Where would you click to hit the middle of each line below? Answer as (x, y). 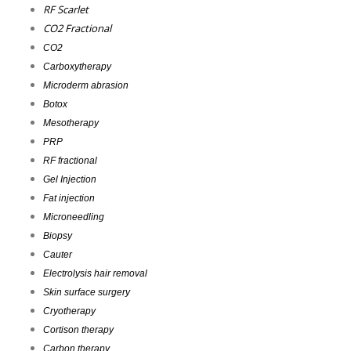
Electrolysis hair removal (95, 274)
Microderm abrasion (86, 86)
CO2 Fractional (77, 29)
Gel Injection (70, 180)
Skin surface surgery (87, 293)
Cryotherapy (69, 311)
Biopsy (58, 236)
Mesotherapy (71, 123)
